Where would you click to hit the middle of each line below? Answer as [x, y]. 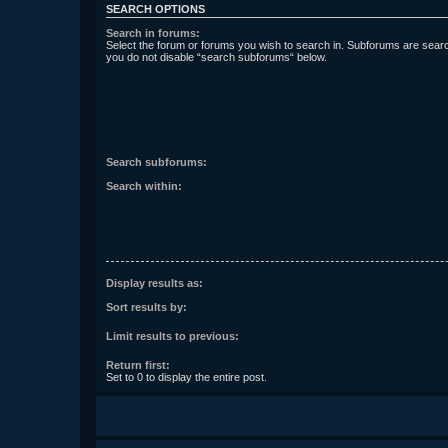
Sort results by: [146, 307]
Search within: [144, 186]
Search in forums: [153, 33]
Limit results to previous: [172, 336]
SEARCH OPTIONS [155, 8]
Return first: [138, 365]
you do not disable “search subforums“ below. [216, 57]
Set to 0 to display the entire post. [186, 377]
